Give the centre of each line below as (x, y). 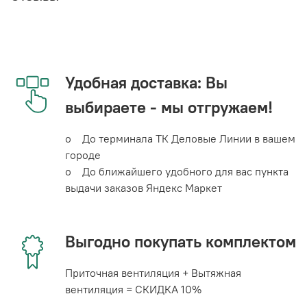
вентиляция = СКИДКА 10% (133, 290)
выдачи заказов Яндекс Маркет (144, 188)
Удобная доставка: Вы (146, 83)
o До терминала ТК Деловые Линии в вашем (180, 139)
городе (83, 155)
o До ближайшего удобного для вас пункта (177, 172)
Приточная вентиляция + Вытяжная (153, 273)
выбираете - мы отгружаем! (169, 107)
